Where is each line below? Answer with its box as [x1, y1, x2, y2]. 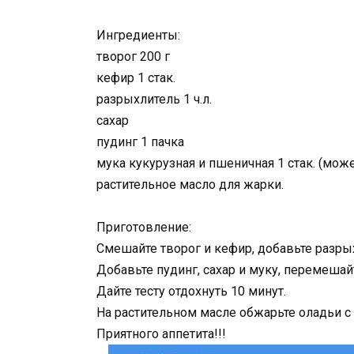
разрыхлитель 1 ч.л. [96, 92, 212, 107]
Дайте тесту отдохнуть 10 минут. [96, 284, 286, 299]
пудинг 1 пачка [96, 134, 184, 150]
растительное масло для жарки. [96, 177, 284, 193]
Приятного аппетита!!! [96, 326, 226, 342]
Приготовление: [96, 220, 191, 235]
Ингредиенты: [96, 28, 180, 43]
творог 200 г [96, 49, 170, 65]
